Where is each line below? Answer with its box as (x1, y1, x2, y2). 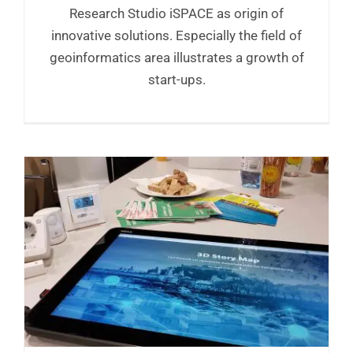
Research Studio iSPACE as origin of (69, 5, 284, 21)
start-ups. (147, 71, 206, 87)
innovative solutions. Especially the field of (51, 27, 302, 43)
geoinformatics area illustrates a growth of (49, 49, 304, 65)
